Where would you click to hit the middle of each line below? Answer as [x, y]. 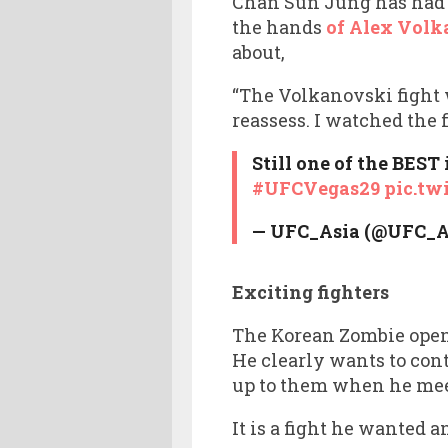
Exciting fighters [310, 291]
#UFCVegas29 [315, 187]
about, [258, 51]
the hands [279, 26]
